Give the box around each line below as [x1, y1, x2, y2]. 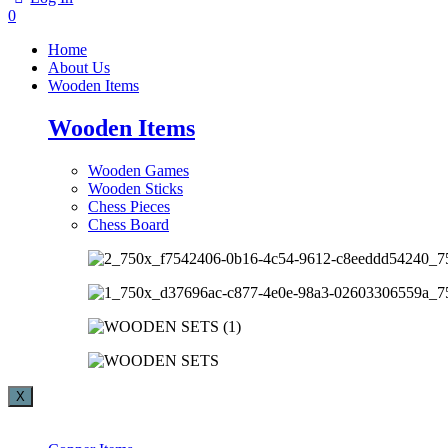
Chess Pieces [88, 197, 170, 215]
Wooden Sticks [88, 179, 183, 197]
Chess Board [88, 215, 169, 233]
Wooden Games [88, 161, 189, 179]
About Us [48, 58, 110, 76]
